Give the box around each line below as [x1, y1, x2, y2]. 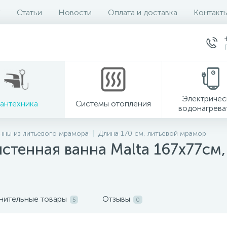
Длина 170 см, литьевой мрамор [98, 129, 206, 138]
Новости [58, 7, 92, 17]
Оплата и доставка [108, 7, 177, 17]
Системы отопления [75, 98, 151, 108]
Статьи [17, 7, 42, 17]
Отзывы [102, 194, 130, 204]
